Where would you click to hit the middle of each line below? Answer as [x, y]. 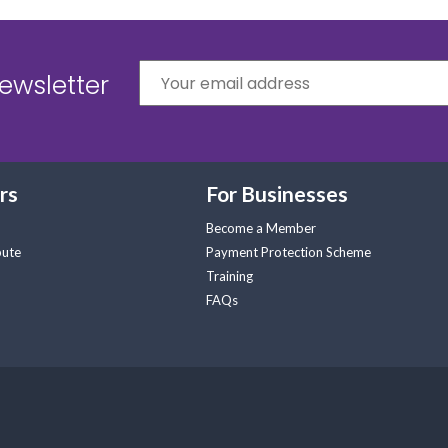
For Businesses [277, 193]
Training [229, 276]
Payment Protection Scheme [288, 252]
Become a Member [261, 228]
